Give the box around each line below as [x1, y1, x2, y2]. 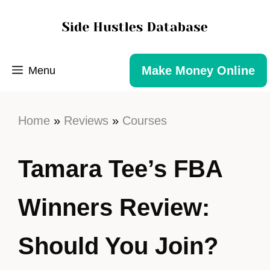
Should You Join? [18, 233, 218, 259]
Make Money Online [142, 64, 255, 77]
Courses [122, 114, 167, 127]
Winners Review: [18, 194, 210, 221]
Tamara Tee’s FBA [18, 155, 222, 182]
